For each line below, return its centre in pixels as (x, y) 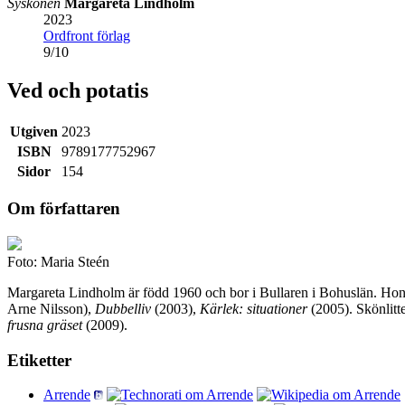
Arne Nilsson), (51, 309)
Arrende (67, 395)
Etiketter (39, 360)
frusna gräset (45, 325)
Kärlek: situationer (254, 309)
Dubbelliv (123, 309)
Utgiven (34, 131)
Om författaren (64, 209)
